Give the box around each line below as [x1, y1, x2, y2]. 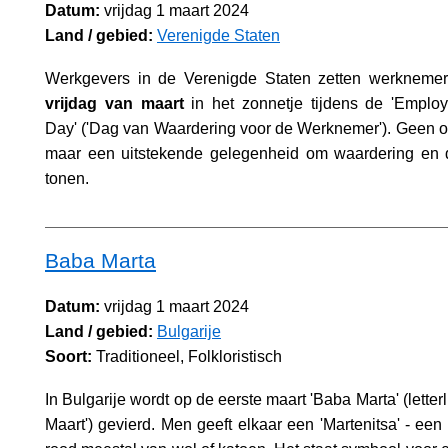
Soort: [45, 347, 92, 365]
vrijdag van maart [45, 95, 184, 113]
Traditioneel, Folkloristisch [92, 347, 282, 365]
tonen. [45, 170, 89, 188]
